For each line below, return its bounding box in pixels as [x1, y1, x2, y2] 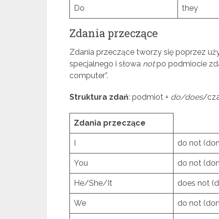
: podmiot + [129, 92, 171, 102]
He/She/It [74, 178, 112, 188]
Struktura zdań [69, 92, 129, 102]
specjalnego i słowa [69, 59, 143, 68]
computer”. [69, 71, 108, 80]
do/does [171, 92, 203, 102]
